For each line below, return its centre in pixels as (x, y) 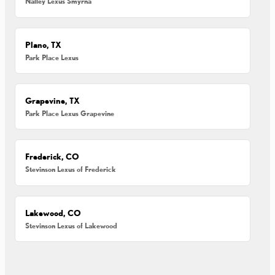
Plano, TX (44, 45)
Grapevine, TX (53, 101)
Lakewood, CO (53, 213)
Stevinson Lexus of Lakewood (72, 225)
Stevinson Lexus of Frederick (71, 169)
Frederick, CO (52, 157)
